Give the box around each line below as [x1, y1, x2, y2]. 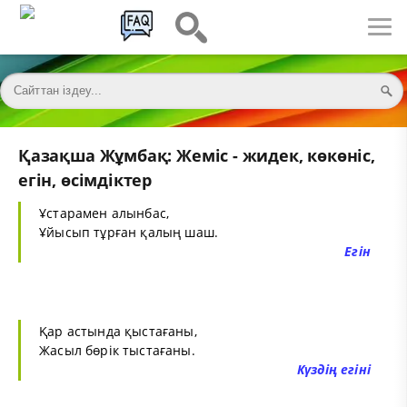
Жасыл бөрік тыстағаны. [39, 342, 195, 359]
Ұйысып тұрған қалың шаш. [39, 223, 219, 241]
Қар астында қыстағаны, [39, 323, 197, 340]
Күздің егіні [296, 361, 371, 378]
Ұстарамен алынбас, [39, 204, 170, 222]
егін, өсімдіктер [18, 169, 153, 192]
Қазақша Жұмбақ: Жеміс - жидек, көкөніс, [18, 144, 375, 167]
